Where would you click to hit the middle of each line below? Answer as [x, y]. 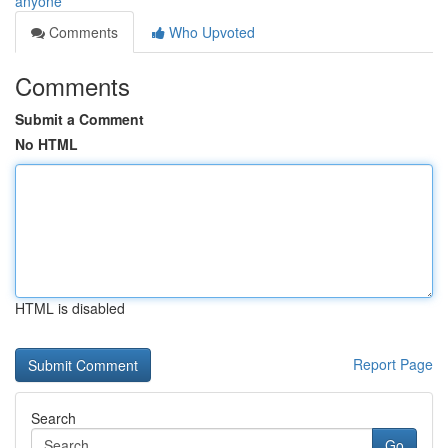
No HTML [46, 144]
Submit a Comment [79, 119]
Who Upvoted [210, 32]
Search [53, 418]
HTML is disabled [70, 308]
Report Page [393, 364]
